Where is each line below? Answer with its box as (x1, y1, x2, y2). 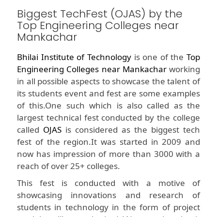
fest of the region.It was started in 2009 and (17, 136, 200, 148)
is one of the (131, 51, 186, 63)
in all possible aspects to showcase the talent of (17, 76, 200, 87)
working (166, 63, 200, 75)
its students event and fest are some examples (17, 88, 200, 99)
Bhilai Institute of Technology (17, 51, 131, 63)
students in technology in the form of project (17, 201, 200, 213)
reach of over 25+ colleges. (17, 160, 120, 172)
